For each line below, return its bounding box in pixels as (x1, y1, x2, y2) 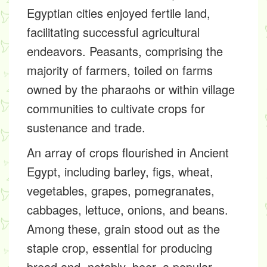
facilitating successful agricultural (27, 23, 200, 41)
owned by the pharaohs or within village (27, 80, 235, 98)
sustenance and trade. (27, 119, 145, 136)
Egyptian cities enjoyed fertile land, (27, 4, 210, 21)
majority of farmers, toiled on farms (27, 61, 213, 79)
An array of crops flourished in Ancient (27, 144, 229, 161)
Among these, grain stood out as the (27, 220, 220, 237)
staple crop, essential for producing (27, 239, 212, 256)
